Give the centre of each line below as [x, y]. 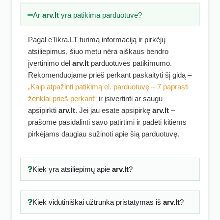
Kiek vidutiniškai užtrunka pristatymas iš [97, 202]
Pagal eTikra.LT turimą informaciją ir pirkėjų [97, 40]
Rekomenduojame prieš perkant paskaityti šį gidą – [110, 75]
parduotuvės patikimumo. [130, 63]
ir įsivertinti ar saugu [130, 98]
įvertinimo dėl [50, 63]
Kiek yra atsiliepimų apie [72, 169]
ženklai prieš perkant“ [62, 98]
